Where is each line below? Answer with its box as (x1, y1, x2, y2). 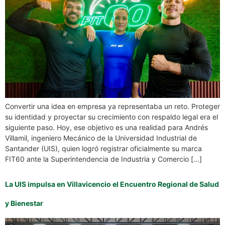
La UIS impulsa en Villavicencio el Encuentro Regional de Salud (5, 179, 219, 188)
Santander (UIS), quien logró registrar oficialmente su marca (5, 144, 202, 153)
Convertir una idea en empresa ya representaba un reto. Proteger (5, 102, 220, 111)
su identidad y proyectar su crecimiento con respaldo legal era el (5, 113, 218, 122)
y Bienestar (5, 198, 43, 207)
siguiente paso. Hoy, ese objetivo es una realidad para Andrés (5, 123, 208, 132)
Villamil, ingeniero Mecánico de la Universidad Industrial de (5, 134, 197, 143)
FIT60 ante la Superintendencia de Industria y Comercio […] (5, 155, 202, 164)
